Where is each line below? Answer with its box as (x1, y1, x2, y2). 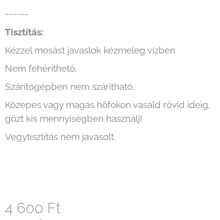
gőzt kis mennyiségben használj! (5, 113, 142, 124)
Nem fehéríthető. (5, 63, 77, 74)
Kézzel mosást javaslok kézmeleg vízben (5, 45, 175, 56)
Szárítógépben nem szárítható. (5, 81, 135, 92)
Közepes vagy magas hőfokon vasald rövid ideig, (5, 99, 210, 110)
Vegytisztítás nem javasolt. (5, 131, 116, 142)
